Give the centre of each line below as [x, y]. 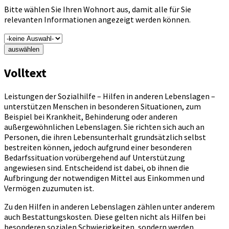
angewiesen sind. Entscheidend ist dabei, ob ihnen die [97, 168]
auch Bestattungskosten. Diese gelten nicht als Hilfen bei [105, 217]
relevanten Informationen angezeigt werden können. [97, 20]
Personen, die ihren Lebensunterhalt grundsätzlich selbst [105, 137]
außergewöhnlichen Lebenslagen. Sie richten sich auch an [104, 127]
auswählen [24, 50]
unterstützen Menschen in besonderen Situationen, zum [102, 107]
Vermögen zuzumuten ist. [49, 188]
